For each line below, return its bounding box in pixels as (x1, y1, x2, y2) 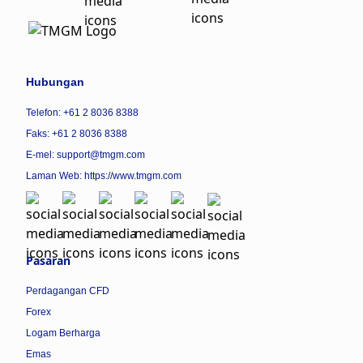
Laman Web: (26, 170, 84, 181)
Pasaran (26, 252, 70, 268)
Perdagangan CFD (26, 284, 109, 297)
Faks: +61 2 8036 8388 (26, 128, 127, 139)
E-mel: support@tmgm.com (26, 149, 145, 160)
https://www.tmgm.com (84, 170, 181, 181)
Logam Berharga (26, 327, 100, 339)
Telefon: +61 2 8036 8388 (26, 107, 139, 118)
